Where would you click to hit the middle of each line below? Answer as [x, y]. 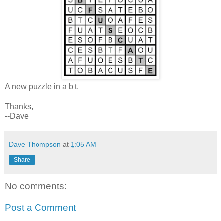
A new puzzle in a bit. [42, 86]
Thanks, [19, 106]
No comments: [36, 186]
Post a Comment [40, 208]
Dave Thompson [35, 144]
